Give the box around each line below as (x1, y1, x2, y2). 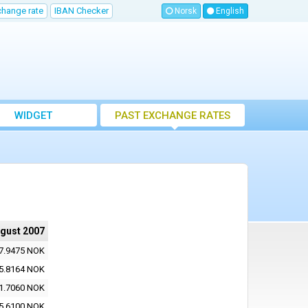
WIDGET (14, 109, 52, 122)
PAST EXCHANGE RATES (115, 109, 230, 122)
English (214, 6, 244, 16)
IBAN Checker (54, 5, 109, 16)
